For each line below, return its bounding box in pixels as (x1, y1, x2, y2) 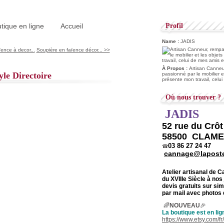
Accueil (60, 22, 83, 30)
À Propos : (162, 65, 189, 71)
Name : (162, 38, 180, 44)
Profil (165, 22, 183, 29)
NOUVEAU (169, 202, 200, 209)
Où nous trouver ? (165, 93, 221, 101)
